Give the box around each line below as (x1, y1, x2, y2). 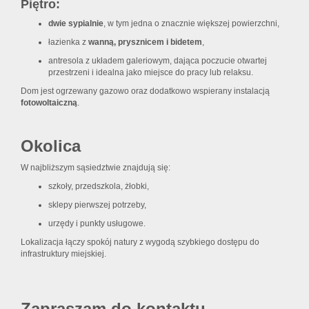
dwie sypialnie (48, 19, 103, 29)
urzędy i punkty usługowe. (48, 219, 146, 229)
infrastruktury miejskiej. (21, 249, 106, 259)
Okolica (21, 137, 81, 156)
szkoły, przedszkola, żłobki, (48, 181, 149, 192)
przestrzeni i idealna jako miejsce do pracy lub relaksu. (48, 68, 253, 78)
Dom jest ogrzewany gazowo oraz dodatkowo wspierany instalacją (21, 86, 270, 97)
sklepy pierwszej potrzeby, (48, 200, 146, 210)
